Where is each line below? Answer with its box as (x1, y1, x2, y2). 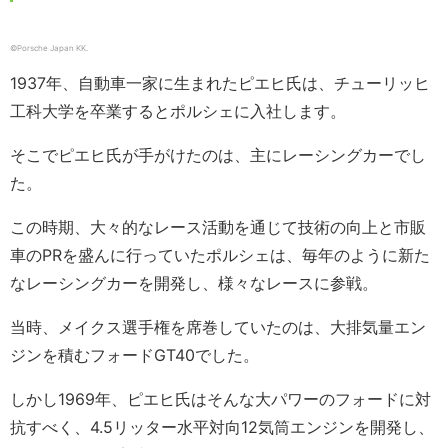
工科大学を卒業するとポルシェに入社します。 (10, 101, 346, 122)
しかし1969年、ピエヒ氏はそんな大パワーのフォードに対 (10, 389, 431, 410)
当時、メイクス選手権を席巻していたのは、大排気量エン (10, 317, 426, 338)
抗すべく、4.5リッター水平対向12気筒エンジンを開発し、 (10, 417, 434, 438)
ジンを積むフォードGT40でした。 (10, 345, 259, 366)
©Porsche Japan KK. (10, 43, 88, 54)
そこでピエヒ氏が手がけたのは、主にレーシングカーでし (10, 145, 426, 166)
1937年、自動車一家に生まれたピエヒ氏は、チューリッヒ (10, 73, 430, 94)
